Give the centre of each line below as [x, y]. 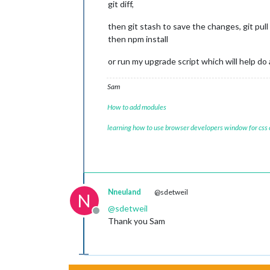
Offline [110, 217]
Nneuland [124, 192]
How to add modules [137, 107]
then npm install [138, 39]
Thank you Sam [137, 221]
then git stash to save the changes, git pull [188, 26]
